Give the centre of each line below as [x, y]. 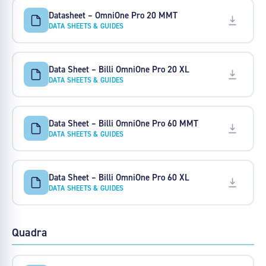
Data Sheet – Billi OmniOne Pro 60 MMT [123, 123]
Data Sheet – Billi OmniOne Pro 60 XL [119, 177]
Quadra [30, 232]
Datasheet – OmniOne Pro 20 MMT [113, 15]
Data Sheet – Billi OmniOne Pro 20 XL [119, 69]
